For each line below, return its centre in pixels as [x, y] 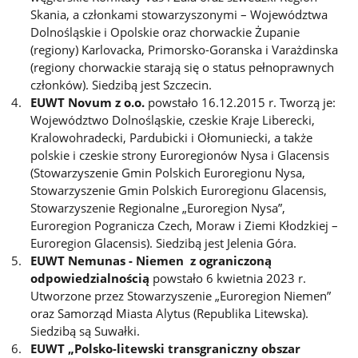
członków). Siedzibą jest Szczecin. [121, 84]
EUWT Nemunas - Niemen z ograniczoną [151, 260]
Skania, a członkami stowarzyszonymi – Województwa [179, 14]
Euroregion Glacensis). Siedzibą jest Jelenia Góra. [164, 243]
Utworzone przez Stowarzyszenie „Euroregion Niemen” [181, 295]
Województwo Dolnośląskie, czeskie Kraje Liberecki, [173, 119]
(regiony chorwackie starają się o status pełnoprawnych [183, 67]
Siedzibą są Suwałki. [86, 330]
